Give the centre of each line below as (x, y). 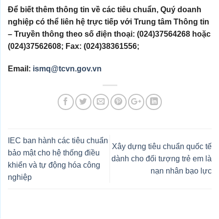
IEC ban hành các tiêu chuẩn (58, 140)
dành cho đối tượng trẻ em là (162, 159)
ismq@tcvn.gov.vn (67, 68)
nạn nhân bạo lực (181, 171)
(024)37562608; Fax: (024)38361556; (74, 46)
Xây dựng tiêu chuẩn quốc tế (162, 147)
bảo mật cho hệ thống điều (54, 153)
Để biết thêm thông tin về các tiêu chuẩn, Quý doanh (105, 9)
